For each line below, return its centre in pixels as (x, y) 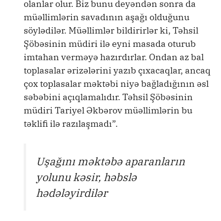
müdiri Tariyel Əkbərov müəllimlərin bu (108, 110)
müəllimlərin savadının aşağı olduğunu (107, 17)
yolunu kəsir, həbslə (86, 177)
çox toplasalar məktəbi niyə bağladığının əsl (116, 83)
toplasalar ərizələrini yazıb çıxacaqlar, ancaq (117, 70)
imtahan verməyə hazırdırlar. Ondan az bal (114, 57)
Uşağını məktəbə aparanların (110, 161)
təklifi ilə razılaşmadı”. (71, 123)
